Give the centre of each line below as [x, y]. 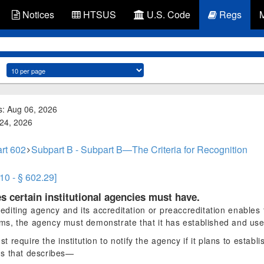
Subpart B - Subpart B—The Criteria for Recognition [139, 149]
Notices [37, 14]
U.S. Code [167, 14]
